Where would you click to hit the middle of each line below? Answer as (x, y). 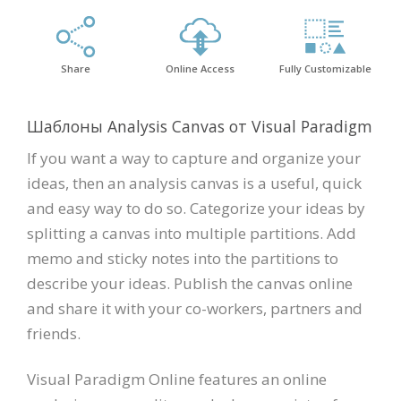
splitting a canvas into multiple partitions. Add (192, 234)
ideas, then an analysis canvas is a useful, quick (194, 183)
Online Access (200, 69)
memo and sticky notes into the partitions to (183, 259)
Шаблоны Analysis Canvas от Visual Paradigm (200, 127)
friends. (54, 334)
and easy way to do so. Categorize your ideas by (196, 209)
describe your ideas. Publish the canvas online (190, 284)
